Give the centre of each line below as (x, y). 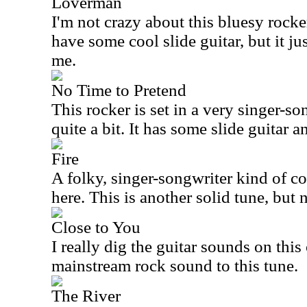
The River (86, 296)
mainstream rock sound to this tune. (175, 266)
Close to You (96, 227)
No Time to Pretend (119, 90)
